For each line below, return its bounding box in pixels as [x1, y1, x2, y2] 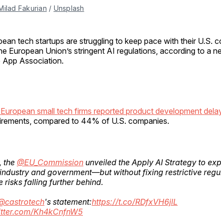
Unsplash [53, 3, 84, 12]
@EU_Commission [17, 157, 83, 167]
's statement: [44, 196, 92, 207]
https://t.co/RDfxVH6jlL [92, 196, 178, 207]
